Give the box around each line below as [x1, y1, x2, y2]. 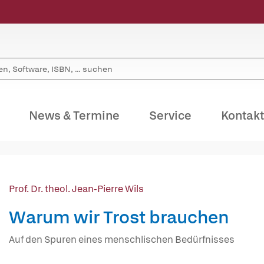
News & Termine [29, 108, 120, 123]
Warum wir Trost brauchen [9, 206, 229, 229]
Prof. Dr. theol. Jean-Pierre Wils [9, 183, 144, 195]
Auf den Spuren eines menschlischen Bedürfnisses [9, 233, 235, 246]
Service [149, 108, 192, 123]
